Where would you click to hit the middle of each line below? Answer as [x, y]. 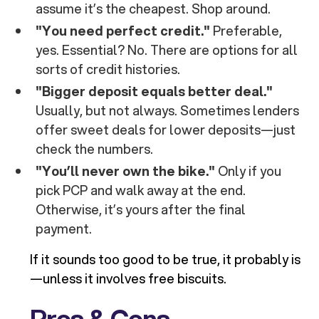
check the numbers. [95, 149]
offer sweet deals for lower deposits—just [166, 130]
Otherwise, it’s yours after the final [141, 210]
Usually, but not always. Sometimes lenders [168, 111]
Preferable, [246, 31]
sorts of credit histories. [108, 69]
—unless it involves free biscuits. [129, 279]
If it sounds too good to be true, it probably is [166, 260]
